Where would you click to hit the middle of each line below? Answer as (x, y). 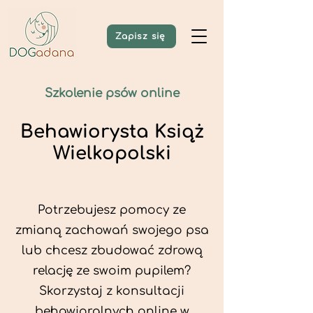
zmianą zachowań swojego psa (112, 230)
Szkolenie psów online (112, 93)
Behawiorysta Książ (112, 132)
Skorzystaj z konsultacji (112, 291)
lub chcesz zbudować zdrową (112, 250)
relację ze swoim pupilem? (112, 271)
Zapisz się (140, 36)
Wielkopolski (112, 153)
